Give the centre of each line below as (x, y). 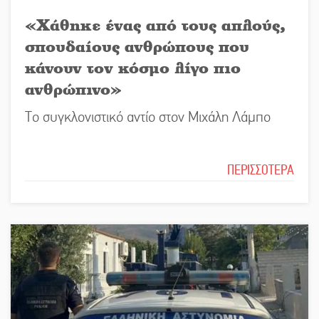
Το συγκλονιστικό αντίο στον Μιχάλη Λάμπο (148, 117)
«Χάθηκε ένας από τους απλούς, (155, 24)
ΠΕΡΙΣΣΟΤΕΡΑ (261, 169)
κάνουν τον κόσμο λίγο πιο (133, 67)
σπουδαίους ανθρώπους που (137, 46)
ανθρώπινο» (73, 88)
